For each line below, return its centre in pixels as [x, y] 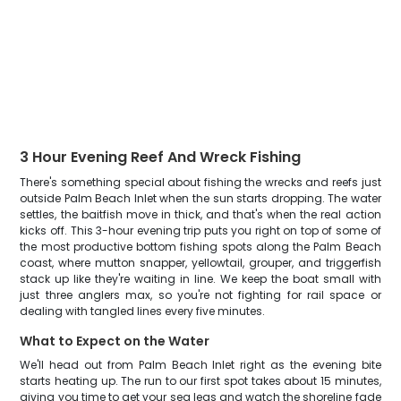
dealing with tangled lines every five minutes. [143, 311]
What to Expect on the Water [115, 341]
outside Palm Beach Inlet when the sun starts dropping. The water [200, 198]
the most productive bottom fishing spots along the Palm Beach [200, 247]
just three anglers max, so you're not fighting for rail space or [200, 295]
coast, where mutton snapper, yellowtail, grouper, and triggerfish [200, 263]
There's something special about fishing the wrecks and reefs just [200, 182]
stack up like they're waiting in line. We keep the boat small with [200, 279]
